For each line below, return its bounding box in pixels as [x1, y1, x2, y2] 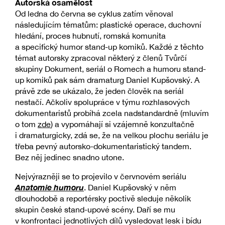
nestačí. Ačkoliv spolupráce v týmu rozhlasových [15, 97, 190, 106]
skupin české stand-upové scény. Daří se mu [15, 204, 175, 214]
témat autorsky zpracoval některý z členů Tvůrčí [15, 53, 187, 62]
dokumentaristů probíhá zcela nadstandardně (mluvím [15, 108, 209, 118]
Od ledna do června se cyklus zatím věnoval [15, 9, 173, 18]
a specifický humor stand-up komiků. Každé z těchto [15, 42, 203, 51]
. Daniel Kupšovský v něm [84, 182, 176, 192]
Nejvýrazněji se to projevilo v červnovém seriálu [15, 171, 186, 181]
